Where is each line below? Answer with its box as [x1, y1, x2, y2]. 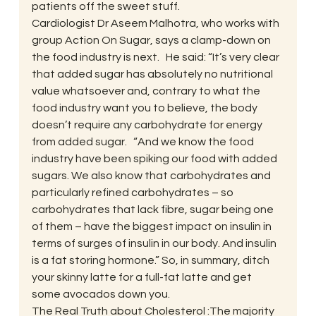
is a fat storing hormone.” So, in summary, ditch [31, 254, 272, 266]
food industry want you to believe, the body [31, 102, 260, 114]
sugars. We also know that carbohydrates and [31, 169, 273, 181]
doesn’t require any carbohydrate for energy [31, 119, 265, 130]
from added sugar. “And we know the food [31, 135, 256, 147]
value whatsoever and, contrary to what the [31, 85, 262, 97]
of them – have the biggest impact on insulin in [31, 220, 274, 232]
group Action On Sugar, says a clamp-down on [31, 34, 273, 46]
